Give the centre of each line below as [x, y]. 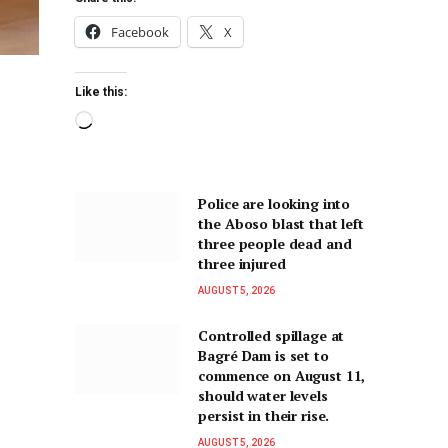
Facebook [140, 32]
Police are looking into [274, 204]
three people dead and [275, 244]
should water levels [263, 396]
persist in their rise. [264, 416]
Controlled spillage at [271, 336]
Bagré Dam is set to [263, 356]
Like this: [101, 92]
